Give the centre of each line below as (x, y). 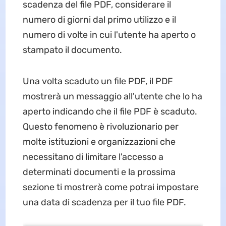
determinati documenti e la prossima (99, 172)
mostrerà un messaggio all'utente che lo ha (112, 96)
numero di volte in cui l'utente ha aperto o (109, 35)
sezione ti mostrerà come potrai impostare (110, 187)
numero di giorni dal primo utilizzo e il (99, 20)
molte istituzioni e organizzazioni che (99, 142)
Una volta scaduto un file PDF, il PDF (98, 81)
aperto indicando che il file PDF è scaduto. (110, 111)
